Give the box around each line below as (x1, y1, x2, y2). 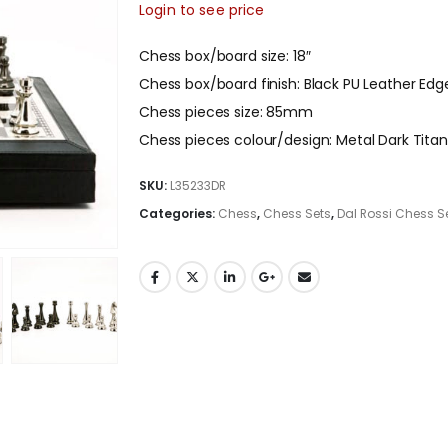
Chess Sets (263, 205, 331, 222)
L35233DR (170, 177, 226, 194)
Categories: (139, 205, 218, 222)
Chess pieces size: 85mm (139, 102, 313, 122)
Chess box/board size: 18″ (139, 46, 311, 66)
